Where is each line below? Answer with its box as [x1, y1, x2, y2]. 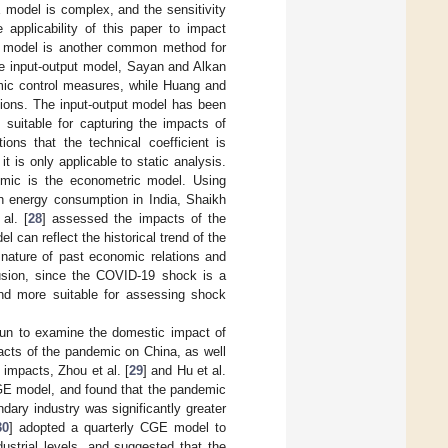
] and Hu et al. [143, 362, 227, 378]
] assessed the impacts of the [41, 210, 227, 226]
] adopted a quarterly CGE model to [9, 419, 227, 435]
